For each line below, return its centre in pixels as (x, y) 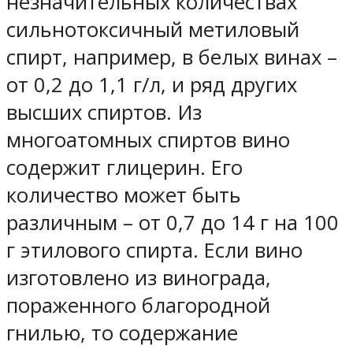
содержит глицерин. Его (124, 167)
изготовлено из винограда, (139, 277)
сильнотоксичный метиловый (153, 29)
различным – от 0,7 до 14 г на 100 (173, 222)
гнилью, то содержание (122, 333)
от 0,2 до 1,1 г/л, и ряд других (152, 84)
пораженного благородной (138, 305)
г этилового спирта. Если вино (154, 250)
